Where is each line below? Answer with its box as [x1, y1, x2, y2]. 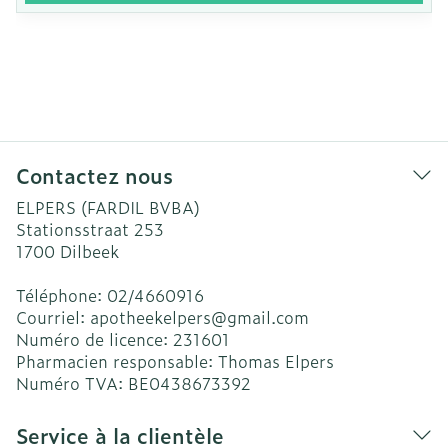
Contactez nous [16, 160, 173, 190]
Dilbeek [60, 239, 119, 263]
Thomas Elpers [218, 349, 334, 373]
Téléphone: [16, 283, 107, 307]
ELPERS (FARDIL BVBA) [16, 195, 200, 219]
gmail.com [227, 305, 309, 329]
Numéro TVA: [16, 371, 128, 395]
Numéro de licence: [16, 327, 173, 351]
